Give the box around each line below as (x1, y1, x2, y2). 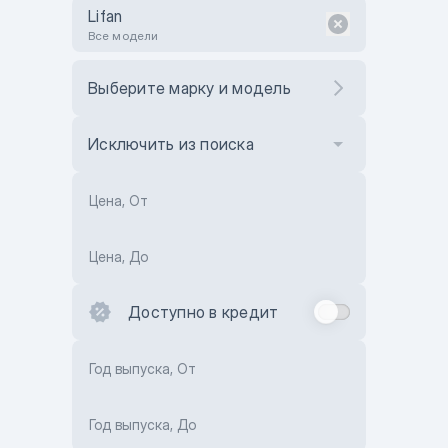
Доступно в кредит (128, 302, 279, 322)
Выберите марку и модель (88, 78, 291, 98)
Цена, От (89, 192, 148, 209)
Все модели (88, 28, 158, 43)
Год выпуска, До (89, 416, 196, 433)
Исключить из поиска (88, 134, 254, 154)
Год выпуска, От (89, 360, 196, 377)
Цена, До (89, 248, 148, 265)
